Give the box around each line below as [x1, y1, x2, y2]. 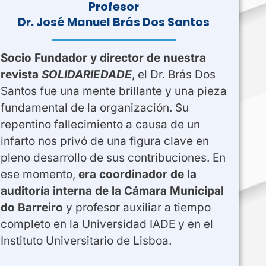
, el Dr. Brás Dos [131, 67, 216, 81]
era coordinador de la [78, 167, 197, 181]
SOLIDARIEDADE [41, 67, 132, 81]
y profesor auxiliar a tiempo [62, 200, 211, 214]
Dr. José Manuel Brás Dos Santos [18, 14, 210, 30]
